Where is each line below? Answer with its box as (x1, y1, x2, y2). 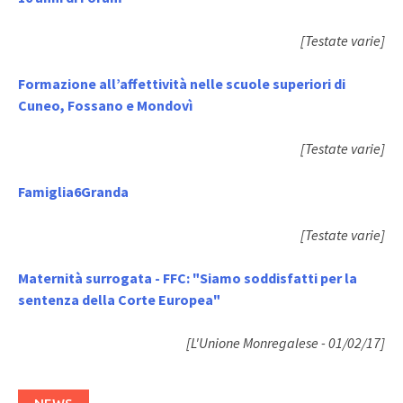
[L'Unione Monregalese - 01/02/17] (186, 333, 385, 352)
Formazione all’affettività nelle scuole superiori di (18, 74, 345, 93)
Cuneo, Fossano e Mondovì (18, 95, 193, 114)
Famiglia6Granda (18, 182, 129, 201)
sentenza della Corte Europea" (18, 290, 220, 309)
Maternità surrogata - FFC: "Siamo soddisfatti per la (18, 268, 357, 287)
